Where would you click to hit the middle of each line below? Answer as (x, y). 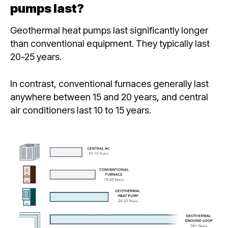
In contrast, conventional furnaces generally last (109, 83)
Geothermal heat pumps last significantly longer (109, 30)
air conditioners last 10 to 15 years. (82, 110)
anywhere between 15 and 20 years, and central (109, 96)
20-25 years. (37, 56)
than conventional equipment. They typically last (110, 43)
